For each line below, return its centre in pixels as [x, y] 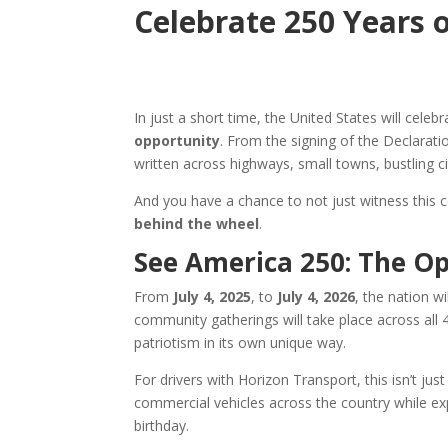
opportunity [177, 140]
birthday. [162, 425]
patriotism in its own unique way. [240, 342]
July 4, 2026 [316, 296]
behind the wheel [197, 223]
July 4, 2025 [212, 296]
